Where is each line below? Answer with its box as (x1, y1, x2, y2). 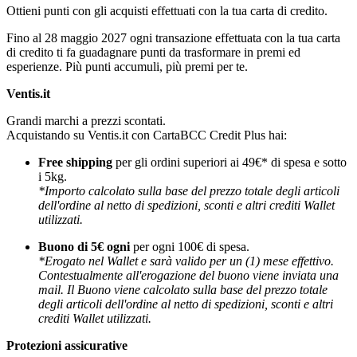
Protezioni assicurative (6, 338, 127, 352)
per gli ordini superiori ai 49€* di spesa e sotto (112, 155, 347, 169)
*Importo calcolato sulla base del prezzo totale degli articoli (38, 183, 339, 198)
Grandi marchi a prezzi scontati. (6, 113, 166, 127)
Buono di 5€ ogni (38, 239, 133, 253)
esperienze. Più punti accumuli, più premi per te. (6, 59, 248, 73)
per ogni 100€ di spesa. (133, 239, 249, 253)
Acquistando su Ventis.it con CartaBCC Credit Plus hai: (6, 127, 287, 142)
